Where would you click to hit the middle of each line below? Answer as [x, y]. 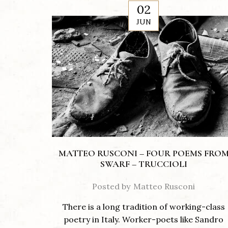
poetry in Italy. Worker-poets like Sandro [144, 220]
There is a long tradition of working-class [144, 207]
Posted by [111, 187]
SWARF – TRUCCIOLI [144, 164]
